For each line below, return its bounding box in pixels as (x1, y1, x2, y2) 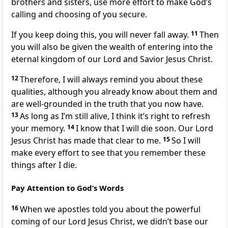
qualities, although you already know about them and (11, 86, 217, 98)
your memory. (11, 123, 67, 134)
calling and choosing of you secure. (11, 9, 147, 20)
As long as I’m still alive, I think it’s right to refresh (20, 110, 210, 122)
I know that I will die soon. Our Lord (76, 123, 213, 134)
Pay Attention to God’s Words (11, 183, 124, 193)
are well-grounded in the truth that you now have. (11, 98, 204, 110)
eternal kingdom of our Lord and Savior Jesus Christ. (11, 53, 213, 65)
